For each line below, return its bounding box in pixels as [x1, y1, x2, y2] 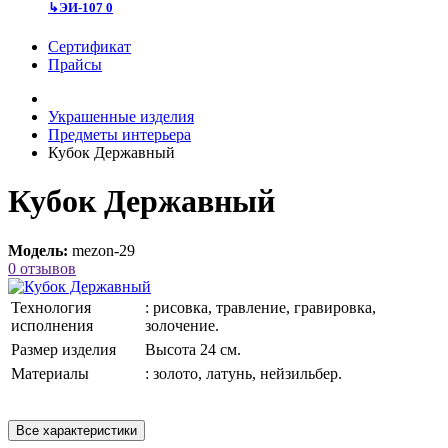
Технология [11, 298, 91, 316]
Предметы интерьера [48, 125, 191, 143]
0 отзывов [8, 259, 76, 277]
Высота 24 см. [145, 340, 241, 358]
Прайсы [48, 55, 102, 73]
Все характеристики [16, 422, 137, 438]
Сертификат [48, 37, 131, 55]
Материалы [11, 364, 89, 382]
